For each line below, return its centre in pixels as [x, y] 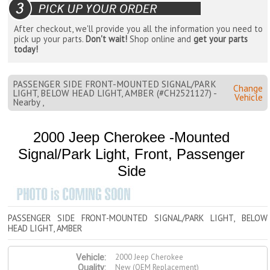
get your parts [221, 39]
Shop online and [161, 39]
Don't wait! [107, 39]
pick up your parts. [50, 39]
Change [248, 88]
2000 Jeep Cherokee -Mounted [132, 137]
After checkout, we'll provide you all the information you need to [139, 29]
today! [26, 49]
